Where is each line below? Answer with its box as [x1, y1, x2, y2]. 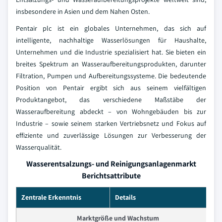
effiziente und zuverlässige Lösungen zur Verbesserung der [16, 131, 206, 140]
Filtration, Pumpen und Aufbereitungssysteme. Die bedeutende [16, 71, 206, 81]
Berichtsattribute [81, 170, 141, 181]
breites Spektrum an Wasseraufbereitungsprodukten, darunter [16, 59, 206, 69]
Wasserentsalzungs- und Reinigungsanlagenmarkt [26, 159, 196, 169]
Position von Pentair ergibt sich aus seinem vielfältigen [16, 83, 206, 93]
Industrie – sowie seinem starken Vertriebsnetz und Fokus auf [16, 119, 206, 128]
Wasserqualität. [16, 143, 61, 152]
